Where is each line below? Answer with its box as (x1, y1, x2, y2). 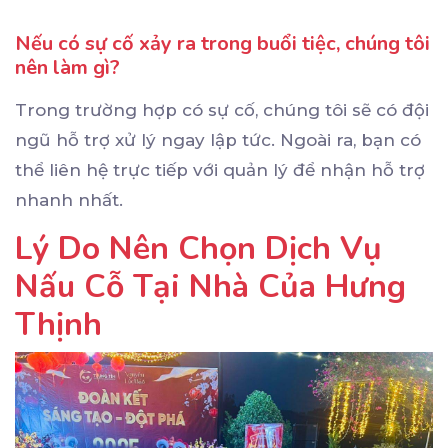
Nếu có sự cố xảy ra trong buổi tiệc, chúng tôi (15, 30, 430, 58)
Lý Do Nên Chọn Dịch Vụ (15, 227, 382, 271)
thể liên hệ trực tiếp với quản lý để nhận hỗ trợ (15, 160, 425, 181)
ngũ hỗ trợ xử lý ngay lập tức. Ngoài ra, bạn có (15, 130, 421, 151)
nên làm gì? (15, 54, 120, 82)
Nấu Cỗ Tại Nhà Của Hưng (15, 265, 406, 309)
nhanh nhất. (15, 190, 123, 211)
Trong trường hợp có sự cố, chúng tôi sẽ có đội (15, 100, 429, 121)
